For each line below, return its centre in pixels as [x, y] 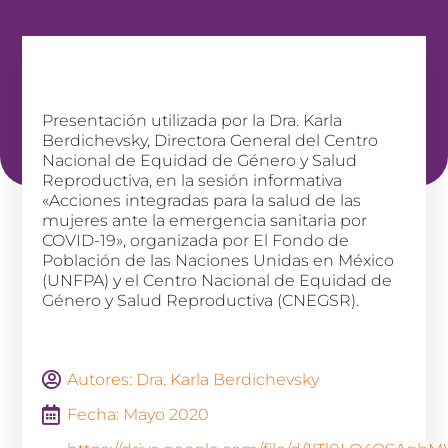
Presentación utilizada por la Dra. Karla [192, 120]
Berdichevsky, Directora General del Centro [210, 140]
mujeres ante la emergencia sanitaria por [205, 220]
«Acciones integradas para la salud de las [202, 200]
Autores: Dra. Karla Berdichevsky [193, 379]
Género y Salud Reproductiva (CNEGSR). [201, 300]
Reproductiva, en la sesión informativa [192, 180]
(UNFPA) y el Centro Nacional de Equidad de [217, 280]
